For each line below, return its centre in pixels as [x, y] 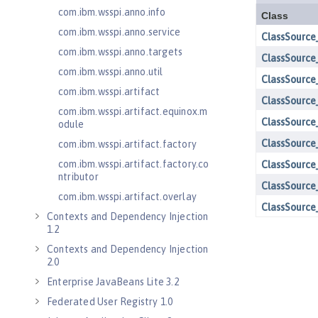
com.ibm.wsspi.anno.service [120, 32]
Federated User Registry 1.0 [110, 302]
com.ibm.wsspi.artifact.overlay [127, 197]
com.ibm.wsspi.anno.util [111, 72]
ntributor [78, 177]
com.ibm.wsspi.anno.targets [121, 52]
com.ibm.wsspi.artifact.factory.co [134, 164]
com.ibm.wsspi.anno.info [112, 12]
